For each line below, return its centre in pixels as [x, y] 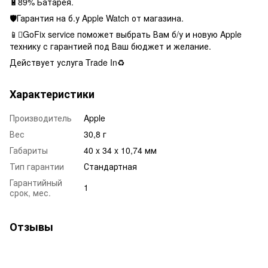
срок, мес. [30, 192]
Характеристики [52, 94]
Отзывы [31, 226]
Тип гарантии [37, 166]
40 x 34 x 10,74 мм [120, 150]
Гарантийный [36, 182]
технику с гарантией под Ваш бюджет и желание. [110, 46]
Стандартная [110, 166]
